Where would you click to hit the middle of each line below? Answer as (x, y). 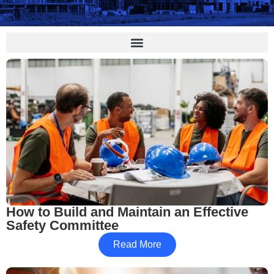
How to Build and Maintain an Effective (127, 212)
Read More (137, 245)
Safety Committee (62, 226)
